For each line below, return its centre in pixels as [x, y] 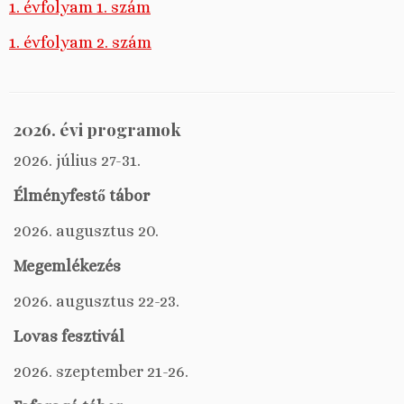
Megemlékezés [67, 266]
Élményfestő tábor [82, 196]
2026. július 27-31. [77, 161]
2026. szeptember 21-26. [101, 372]
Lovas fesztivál [69, 336]
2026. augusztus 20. [86, 231]
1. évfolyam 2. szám [80, 42]
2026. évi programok [97, 129]
